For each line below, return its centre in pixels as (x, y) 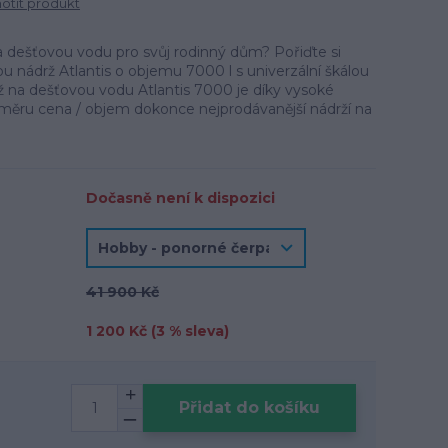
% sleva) (197, 331)
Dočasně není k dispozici (180, 198)
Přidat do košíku (249, 407)
